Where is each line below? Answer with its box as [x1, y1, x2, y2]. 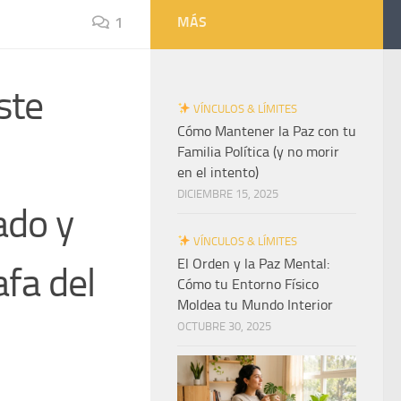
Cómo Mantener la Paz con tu [177, 123, 356, 140]
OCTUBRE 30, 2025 [177, 320, 271, 333]
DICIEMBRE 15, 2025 [177, 187, 278, 200]
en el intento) [177, 164, 259, 181]
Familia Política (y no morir [177, 143, 339, 160]
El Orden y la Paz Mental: [177, 255, 329, 272]
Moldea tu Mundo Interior [177, 296, 333, 313]
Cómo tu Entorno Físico [177, 276, 319, 293]
